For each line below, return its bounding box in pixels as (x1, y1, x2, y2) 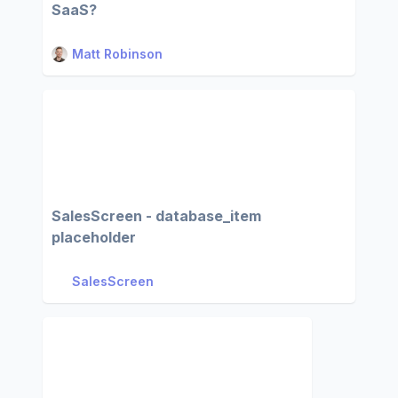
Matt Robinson (72, 46, 163, 61)
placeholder (52, 228, 136, 246)
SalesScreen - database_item (52, 207, 261, 225)
